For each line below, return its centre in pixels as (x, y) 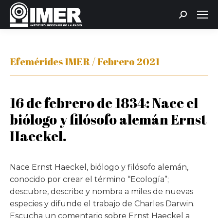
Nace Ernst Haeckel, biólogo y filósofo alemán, (99, 167)
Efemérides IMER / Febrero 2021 (85, 62)
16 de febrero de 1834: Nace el (104, 103)
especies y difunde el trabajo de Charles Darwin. (102, 204)
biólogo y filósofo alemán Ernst (108, 119)
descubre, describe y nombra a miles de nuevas (101, 191)
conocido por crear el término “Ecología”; (89, 179)
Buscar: (193, 16)
